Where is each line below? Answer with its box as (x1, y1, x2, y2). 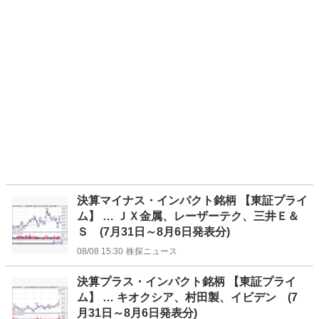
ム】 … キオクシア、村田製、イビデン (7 (77, 291, 298, 303)
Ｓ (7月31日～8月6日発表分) (77, 225, 230, 238)
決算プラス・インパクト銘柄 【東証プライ (77, 275, 296, 288)
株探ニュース (126, 246, 177, 256)
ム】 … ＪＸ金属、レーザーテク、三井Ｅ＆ (77, 209, 299, 222)
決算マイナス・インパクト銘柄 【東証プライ (77, 194, 308, 206)
